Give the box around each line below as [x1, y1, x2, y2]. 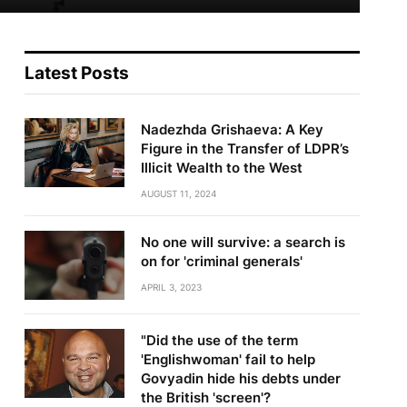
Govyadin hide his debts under [140, 370, 341, 388]
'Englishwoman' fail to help [140, 351, 315, 369]
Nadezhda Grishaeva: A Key [140, 121, 323, 139]
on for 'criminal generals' [140, 253, 303, 271]
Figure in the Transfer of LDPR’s [140, 140, 349, 158]
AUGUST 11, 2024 [140, 188, 216, 200]
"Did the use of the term [140, 332, 298, 350]
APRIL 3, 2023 [140, 282, 202, 293]
